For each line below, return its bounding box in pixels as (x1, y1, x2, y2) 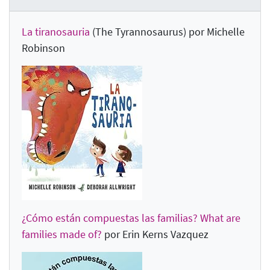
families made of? (22, 227, 102, 242)
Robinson (22, 41, 65, 55)
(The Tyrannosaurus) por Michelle (90, 25, 245, 39)
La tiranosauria (22, 25, 90, 39)
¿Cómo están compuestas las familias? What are (22, 211, 240, 225)
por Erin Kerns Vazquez (102, 227, 209, 242)
